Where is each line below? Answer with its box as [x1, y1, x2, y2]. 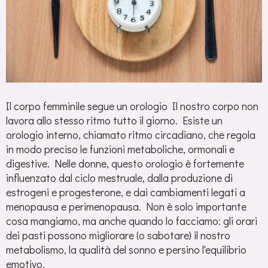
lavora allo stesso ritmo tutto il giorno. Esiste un [6, 113, 223, 128]
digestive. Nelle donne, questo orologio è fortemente [6, 156, 244, 171]
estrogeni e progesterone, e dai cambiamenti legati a [6, 185, 245, 200]
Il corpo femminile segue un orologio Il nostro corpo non [6, 99, 258, 114]
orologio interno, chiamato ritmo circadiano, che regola [6, 127, 255, 142]
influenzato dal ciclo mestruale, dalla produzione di [6, 170, 233, 185]
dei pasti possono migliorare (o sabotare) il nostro [6, 228, 230, 243]
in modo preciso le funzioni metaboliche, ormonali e [6, 142, 234, 157]
